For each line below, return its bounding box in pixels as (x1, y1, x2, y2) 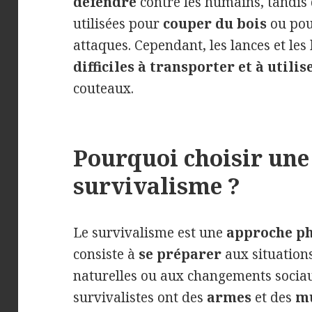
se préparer (139, 244, 222, 263)
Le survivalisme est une (73, 223, 227, 242)
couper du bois (163, 14, 267, 33)
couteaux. (73, 79, 134, 97)
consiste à (73, 244, 139, 263)
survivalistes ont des (73, 288, 208, 306)
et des (251, 288, 296, 306)
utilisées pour (73, 14, 164, 33)
